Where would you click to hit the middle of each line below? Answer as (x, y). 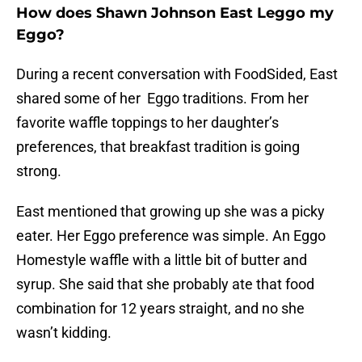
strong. (39, 171)
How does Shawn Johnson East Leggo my (175, 13)
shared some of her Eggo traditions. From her (162, 99)
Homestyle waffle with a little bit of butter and (162, 260)
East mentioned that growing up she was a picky (170, 212)
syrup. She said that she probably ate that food (165, 284)
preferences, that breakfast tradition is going (158, 147)
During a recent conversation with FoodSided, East (177, 74)
